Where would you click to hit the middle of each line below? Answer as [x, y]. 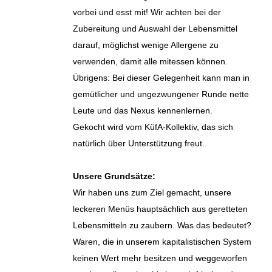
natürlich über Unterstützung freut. [139, 143]
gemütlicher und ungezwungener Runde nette [161, 94]
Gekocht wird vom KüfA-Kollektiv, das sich [153, 127]
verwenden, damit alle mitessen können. [150, 61]
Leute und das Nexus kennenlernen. [143, 110]
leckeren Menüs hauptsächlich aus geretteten [160, 209]
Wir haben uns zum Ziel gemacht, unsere [152, 192]
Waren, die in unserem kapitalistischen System [162, 242]
